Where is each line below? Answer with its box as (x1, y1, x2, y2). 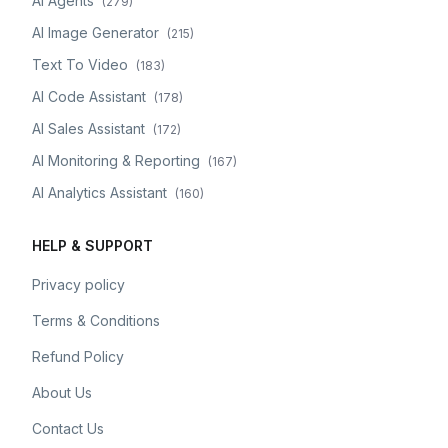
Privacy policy (32, 276, 125, 293)
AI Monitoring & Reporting (32, 152, 200, 169)
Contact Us (32, 420, 104, 437)
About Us (32, 384, 92, 401)
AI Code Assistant (32, 88, 146, 105)
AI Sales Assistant (32, 120, 145, 137)
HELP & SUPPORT (32, 237, 153, 254)
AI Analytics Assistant (32, 184, 167, 201)
